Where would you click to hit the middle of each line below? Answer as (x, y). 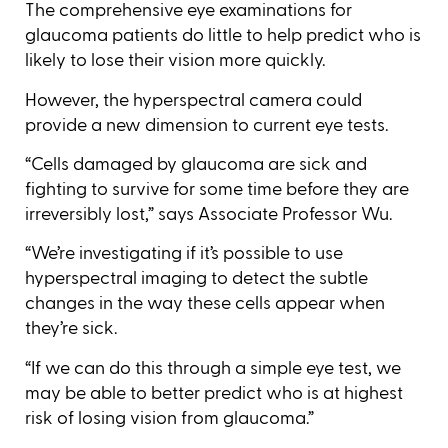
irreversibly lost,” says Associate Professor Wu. (208, 214)
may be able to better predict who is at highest (214, 392)
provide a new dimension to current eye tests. (206, 124)
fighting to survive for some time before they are (217, 189)
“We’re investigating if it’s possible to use (184, 253)
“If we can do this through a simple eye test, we (213, 367)
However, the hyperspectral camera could (193, 99)
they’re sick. (71, 328)
